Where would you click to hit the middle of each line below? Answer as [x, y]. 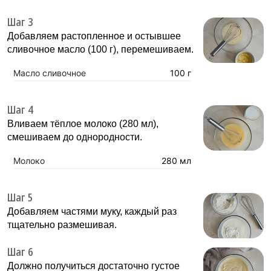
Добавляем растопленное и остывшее [94, 36]
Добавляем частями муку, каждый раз [92, 211]
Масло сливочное [50, 73]
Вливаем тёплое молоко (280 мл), [83, 123]
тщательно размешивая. [62, 224]
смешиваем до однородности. [75, 137]
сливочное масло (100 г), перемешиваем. [100, 49]
